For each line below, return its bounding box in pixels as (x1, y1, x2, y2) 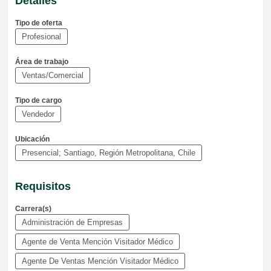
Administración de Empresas (22, 217, 123, 227)
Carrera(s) (15, 204, 51, 213)
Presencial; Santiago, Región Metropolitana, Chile (22, 148, 195, 157)
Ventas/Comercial (22, 70, 83, 80)
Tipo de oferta (15, 18, 62, 27)
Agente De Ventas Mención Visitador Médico (22, 256, 178, 266)
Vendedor (22, 109, 54, 119)
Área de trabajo (15, 57, 68, 66)
